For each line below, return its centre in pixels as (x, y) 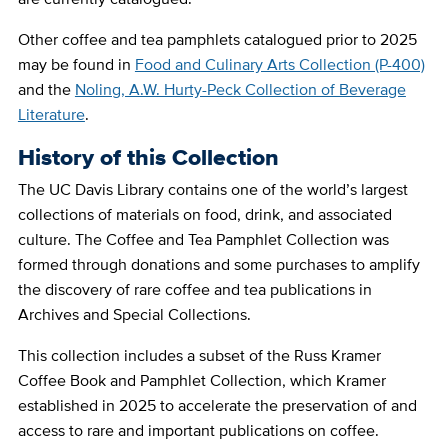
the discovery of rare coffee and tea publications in (194, 289)
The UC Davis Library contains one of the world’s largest (212, 189)
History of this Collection (148, 157)
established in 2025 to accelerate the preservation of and (217, 405)
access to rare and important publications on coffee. (198, 430)
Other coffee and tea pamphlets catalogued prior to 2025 (217, 40)
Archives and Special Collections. (134, 314)
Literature (51, 115)
